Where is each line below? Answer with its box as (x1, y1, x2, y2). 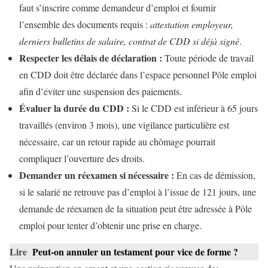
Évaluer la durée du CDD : (19, 101, 129, 115)
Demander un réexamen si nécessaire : (19, 168, 174, 182)
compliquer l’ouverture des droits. (19, 152, 145, 165)
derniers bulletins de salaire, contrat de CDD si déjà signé (19, 35, 239, 48)
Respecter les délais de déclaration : (19, 51, 162, 65)
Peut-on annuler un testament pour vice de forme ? (32, 245, 238, 259)
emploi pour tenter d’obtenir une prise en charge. (19, 219, 202, 232)
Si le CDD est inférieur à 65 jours (129, 102, 258, 115)
